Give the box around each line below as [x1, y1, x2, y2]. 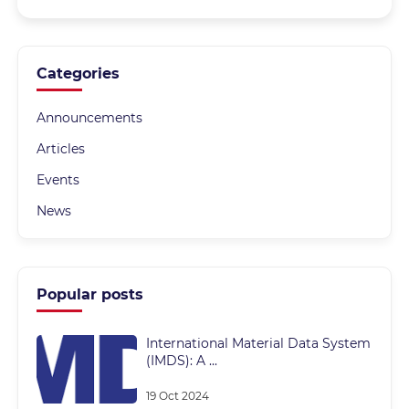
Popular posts [37, 286, 144, 303]
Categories [37, 65, 121, 82]
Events [37, 172, 80, 188]
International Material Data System [146, 335, 372, 351]
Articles [37, 141, 86, 157]
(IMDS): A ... [146, 352, 218, 369]
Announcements [37, 110, 143, 126]
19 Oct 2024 [146, 389, 210, 403]
